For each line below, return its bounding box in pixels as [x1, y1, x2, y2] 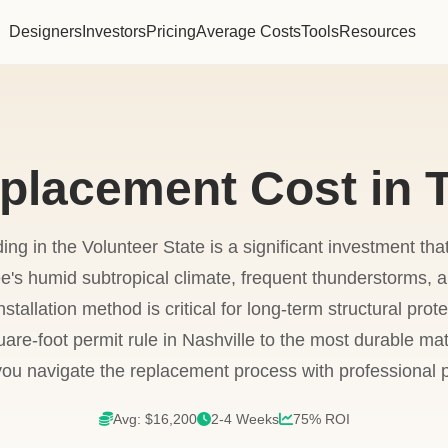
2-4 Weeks [210, 411, 279, 427]
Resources [339, 23, 417, 40]
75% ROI [292, 411, 350, 427]
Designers [9, 23, 83, 40]
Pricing [146, 23, 197, 40]
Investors [82, 23, 147, 40]
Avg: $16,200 [112, 411, 197, 427]
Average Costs [196, 23, 302, 40]
